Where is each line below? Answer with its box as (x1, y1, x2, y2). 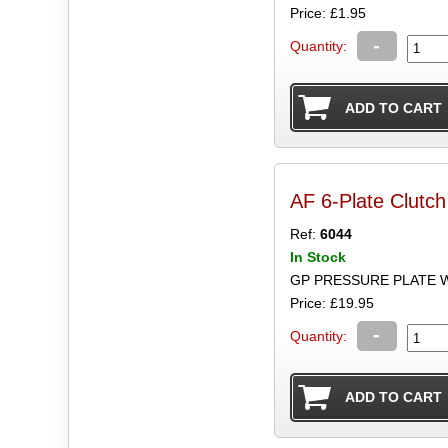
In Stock (289, 248, 346, 265)
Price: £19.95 (289, 294, 374, 311)
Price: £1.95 (289, 5, 366, 22)
